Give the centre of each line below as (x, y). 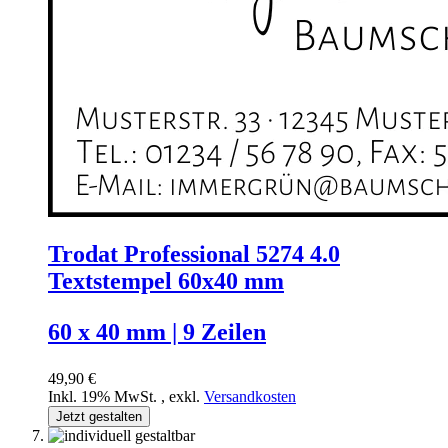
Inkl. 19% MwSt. (104, 397)
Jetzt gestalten (99, 417)
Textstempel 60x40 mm (166, 281)
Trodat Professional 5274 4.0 (194, 254)
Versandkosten (250, 397)
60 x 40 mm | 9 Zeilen (157, 332)
